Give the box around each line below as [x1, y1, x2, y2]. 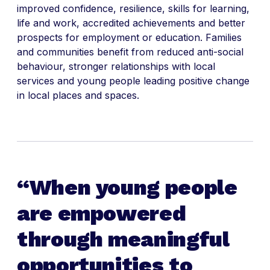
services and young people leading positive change [17, 75, 250, 87]
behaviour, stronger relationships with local [17, 60, 215, 73]
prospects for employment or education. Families [17, 31, 242, 44]
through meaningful [17, 227, 230, 253]
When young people [29, 175, 237, 201]
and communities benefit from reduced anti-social [17, 46, 243, 58]
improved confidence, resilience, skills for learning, [17, 2, 250, 15]
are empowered [17, 201, 186, 227]
